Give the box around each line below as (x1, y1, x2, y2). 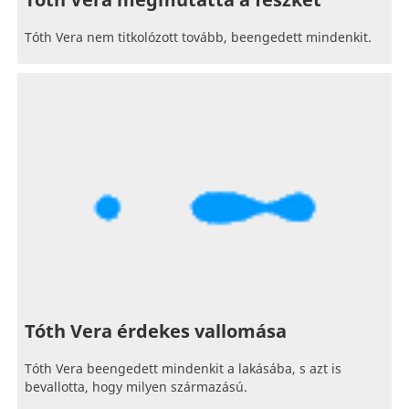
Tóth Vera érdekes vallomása (25, 319, 288, 346)
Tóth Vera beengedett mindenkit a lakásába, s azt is (25, 360, 342, 380)
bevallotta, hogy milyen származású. (25, 378, 248, 398)
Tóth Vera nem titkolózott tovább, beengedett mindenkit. (25, 28, 372, 48)
